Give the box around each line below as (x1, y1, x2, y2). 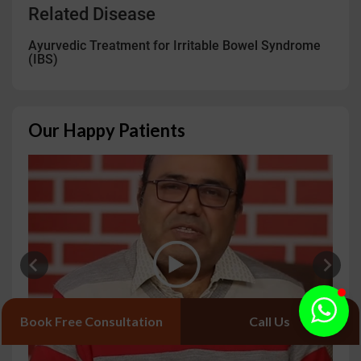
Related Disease (28, 3, 156, 24)
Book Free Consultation (19, 313, 163, 329)
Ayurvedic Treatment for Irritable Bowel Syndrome (28, 37, 321, 53)
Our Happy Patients (28, 118, 185, 141)
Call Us (249, 313, 291, 329)
